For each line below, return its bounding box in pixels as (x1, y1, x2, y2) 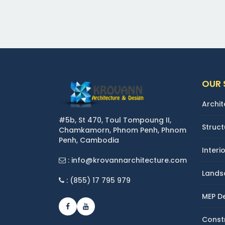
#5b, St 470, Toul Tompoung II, (59, 115, 171, 125)
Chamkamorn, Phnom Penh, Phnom (59, 125, 186, 135)
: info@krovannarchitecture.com (66, 155, 187, 165)
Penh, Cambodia (59, 135, 119, 145)
